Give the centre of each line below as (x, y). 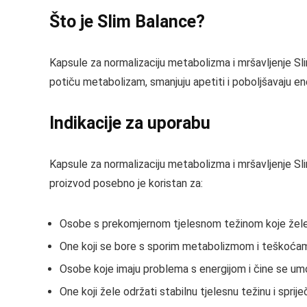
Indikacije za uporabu (130, 123)
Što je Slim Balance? (127, 22)
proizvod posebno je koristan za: (126, 183)
